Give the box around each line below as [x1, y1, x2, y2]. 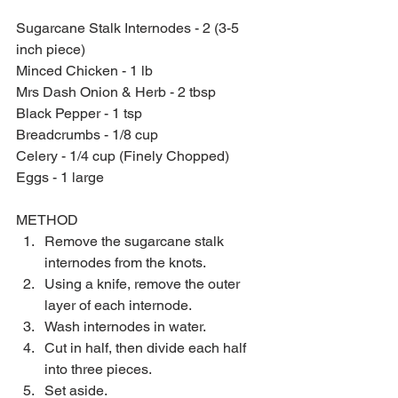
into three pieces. [44, 360, 158, 378]
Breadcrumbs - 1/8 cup [16, 125, 158, 143]
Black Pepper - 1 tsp [16, 104, 142, 122]
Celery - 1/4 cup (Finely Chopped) [16, 147, 229, 164]
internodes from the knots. [44, 253, 212, 271]
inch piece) [16, 40, 85, 58]
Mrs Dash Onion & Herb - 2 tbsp [16, 83, 216, 100]
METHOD [16, 211, 82, 228]
